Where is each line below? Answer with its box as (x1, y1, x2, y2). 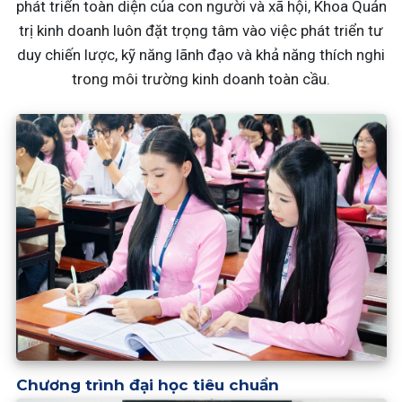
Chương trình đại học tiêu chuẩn (15, 376, 279, 395)
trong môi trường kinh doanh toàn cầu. (72, 70, 330, 88)
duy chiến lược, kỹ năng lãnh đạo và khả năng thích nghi (17, 46, 385, 64)
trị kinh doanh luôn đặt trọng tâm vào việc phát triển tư (19, 22, 383, 39)
